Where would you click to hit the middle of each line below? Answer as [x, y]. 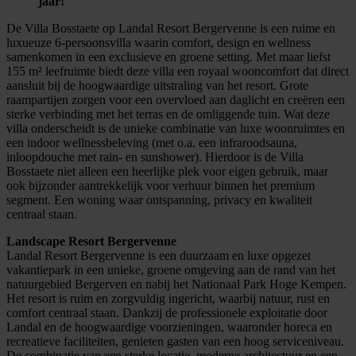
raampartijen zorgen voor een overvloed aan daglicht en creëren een [176, 99]
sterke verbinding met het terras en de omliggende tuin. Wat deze [168, 114]
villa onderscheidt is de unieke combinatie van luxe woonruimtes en [176, 128]
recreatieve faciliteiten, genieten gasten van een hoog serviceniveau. [175, 341]
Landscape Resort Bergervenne [91, 241]
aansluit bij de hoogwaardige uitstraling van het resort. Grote [157, 85]
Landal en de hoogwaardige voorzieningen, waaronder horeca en [169, 327]
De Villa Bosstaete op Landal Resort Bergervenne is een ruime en [171, 28]
